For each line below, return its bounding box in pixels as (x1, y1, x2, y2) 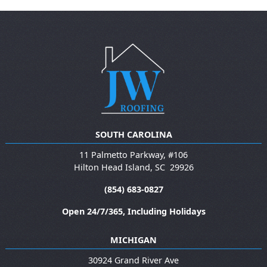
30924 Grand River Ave (88, 254, 179, 266)
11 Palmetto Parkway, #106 (79, 148, 188, 160)
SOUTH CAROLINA (95, 128, 172, 140)
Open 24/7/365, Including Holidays (61, 205, 206, 217)
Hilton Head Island (73, 161, 150, 173)
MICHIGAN (110, 234, 157, 246)
